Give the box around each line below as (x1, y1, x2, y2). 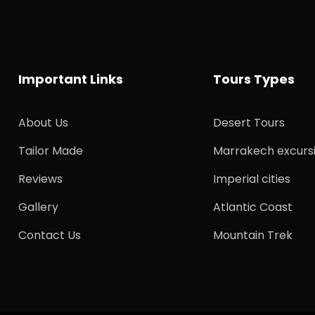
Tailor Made (18, 143, 84, 160)
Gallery (18, 199, 59, 216)
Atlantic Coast (213, 199, 293, 216)
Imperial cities (213, 171, 291, 188)
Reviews (18, 171, 63, 188)
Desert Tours (213, 115, 285, 131)
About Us (18, 115, 69, 131)
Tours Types (213, 70, 295, 89)
